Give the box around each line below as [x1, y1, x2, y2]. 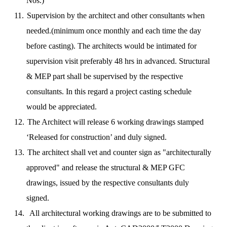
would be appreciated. [26, 102, 97, 111]
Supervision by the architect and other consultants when [26, 11, 205, 20]
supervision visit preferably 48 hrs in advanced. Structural [26, 57, 210, 65]
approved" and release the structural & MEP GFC [26, 163, 185, 172]
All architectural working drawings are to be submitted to [27, 209, 211, 217]
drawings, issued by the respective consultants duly [26, 178, 189, 187]
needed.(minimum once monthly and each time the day [26, 26, 201, 35]
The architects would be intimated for [75, 42, 197, 50]
